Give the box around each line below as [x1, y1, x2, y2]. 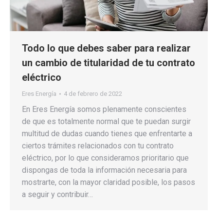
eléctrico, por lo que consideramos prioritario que [22, 153, 189, 163]
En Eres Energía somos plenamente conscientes [22, 104, 186, 114]
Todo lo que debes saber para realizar [22, 42, 191, 54]
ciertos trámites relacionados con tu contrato [22, 141, 174, 150]
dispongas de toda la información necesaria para [22, 165, 187, 175]
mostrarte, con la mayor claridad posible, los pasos [22, 177, 195, 187]
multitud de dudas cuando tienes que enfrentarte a [22, 128, 192, 138]
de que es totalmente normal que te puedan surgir [22, 116, 191, 126]
